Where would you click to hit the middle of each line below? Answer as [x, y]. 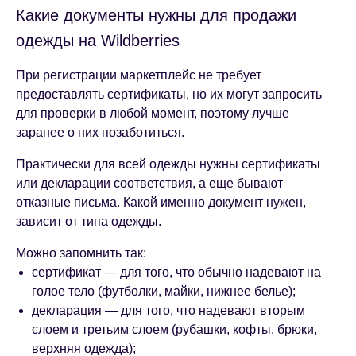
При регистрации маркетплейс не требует [139, 75]
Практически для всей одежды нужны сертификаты [168, 164]
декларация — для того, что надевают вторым [168, 311]
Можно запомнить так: [83, 253]
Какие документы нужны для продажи [156, 15]
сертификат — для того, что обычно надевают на [176, 273]
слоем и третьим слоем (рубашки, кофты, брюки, [174, 330]
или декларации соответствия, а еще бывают [149, 184]
